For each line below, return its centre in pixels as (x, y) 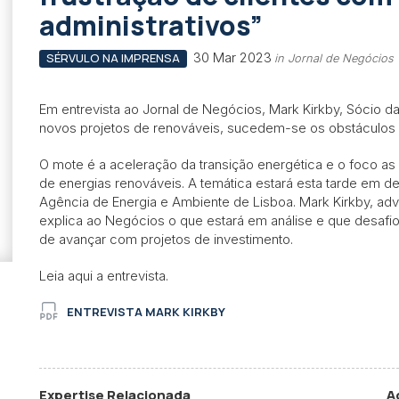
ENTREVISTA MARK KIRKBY (146, 311)
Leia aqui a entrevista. (104, 275)
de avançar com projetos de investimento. (166, 239)
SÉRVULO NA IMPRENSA (113, 58)
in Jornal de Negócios (334, 58)
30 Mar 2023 (232, 57)
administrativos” (151, 25)
